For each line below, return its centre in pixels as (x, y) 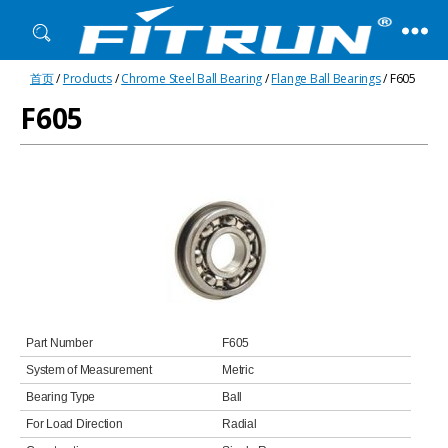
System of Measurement (89, 370)
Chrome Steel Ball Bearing (192, 78)
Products (87, 78)
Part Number (59, 343)
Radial (239, 424)
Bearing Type (61, 397)
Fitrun (95, 69)
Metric (238, 370)
